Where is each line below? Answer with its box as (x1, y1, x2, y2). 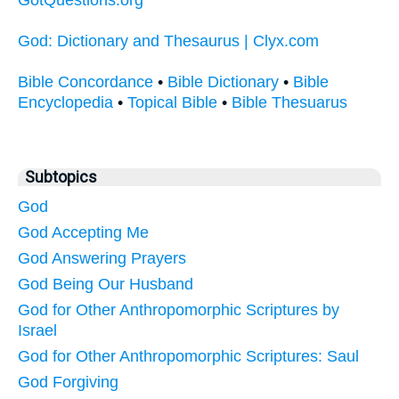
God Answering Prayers (18, 248, 186, 267)
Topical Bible (127, 93, 217, 111)
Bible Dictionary (167, 72, 279, 91)
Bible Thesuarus (232, 93, 347, 111)
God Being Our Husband (18, 274, 193, 293)
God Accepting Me (18, 223, 149, 241)
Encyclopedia (18, 93, 113, 111)
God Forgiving (18, 372, 118, 391)
